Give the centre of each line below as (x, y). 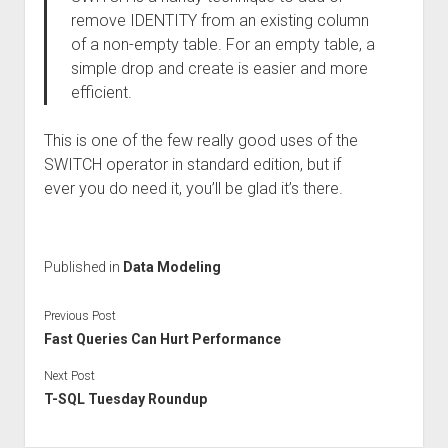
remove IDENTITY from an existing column (219, 20)
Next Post (69, 375)
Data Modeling (171, 267)
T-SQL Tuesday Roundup (125, 398)
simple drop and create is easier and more (219, 68)
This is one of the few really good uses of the (200, 140)
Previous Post (79, 315)
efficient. (101, 92)
